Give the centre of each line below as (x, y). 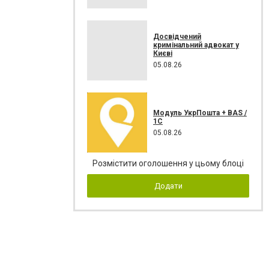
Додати (168, 186)
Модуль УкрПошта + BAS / (200, 113)
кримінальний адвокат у (196, 45)
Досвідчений (177, 36)
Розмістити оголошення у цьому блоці (168, 163)
